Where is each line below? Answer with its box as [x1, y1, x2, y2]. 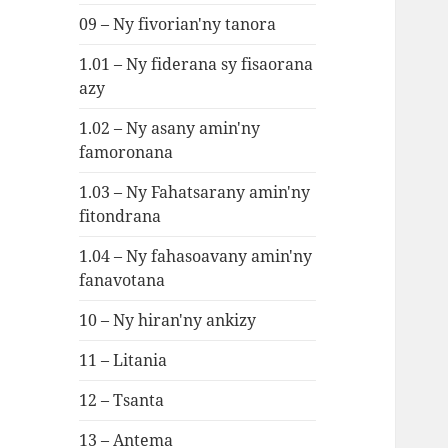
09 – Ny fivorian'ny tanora [79, 13, 277, 36]
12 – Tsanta [79, 389, 165, 412]
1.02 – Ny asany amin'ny [79, 117, 261, 140]
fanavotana [79, 269, 166, 292]
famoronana [79, 141, 174, 164]
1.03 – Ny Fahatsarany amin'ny [79, 181, 311, 204]
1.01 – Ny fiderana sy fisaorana [79, 53, 314, 76]
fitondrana [79, 205, 162, 228]
